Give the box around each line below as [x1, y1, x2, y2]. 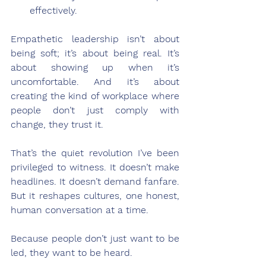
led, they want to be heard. [11, 246, 132, 258]
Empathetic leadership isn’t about [11, 33, 179, 45]
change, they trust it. [11, 118, 103, 130]
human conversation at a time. [11, 204, 148, 216]
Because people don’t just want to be [11, 232, 179, 244]
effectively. [30, 4, 77, 16]
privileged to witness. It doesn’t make [11, 161, 179, 173]
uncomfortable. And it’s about [11, 75, 179, 87]
